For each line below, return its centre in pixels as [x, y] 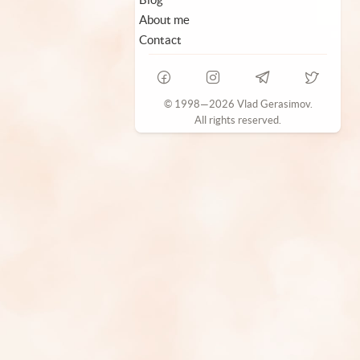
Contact [160, 40]
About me [164, 20]
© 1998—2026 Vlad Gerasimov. [238, 104]
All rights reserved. [238, 121]
